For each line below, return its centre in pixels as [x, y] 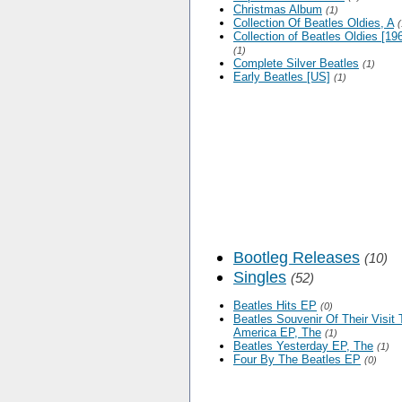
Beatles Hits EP [275, 306]
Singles [260, 277]
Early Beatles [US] [282, 77]
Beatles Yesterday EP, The [303, 346]
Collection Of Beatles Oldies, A [314, 23]
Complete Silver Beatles [296, 64]
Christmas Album [278, 10]
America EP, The [277, 333]
